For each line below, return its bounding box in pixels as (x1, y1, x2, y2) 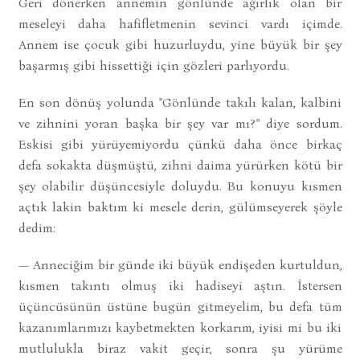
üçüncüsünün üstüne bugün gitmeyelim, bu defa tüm (18, 298, 342, 314)
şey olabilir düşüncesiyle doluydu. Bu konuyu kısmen (18, 178, 342, 194)
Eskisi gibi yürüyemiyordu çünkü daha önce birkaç (18, 136, 342, 152)
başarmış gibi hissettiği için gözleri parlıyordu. (18, 57, 289, 73)
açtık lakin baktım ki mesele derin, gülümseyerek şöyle (18, 198, 342, 215)
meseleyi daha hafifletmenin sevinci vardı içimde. (18, 15, 342, 31)
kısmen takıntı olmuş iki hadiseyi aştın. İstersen (18, 277, 342, 293)
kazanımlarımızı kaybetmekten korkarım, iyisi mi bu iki (18, 319, 342, 335)
